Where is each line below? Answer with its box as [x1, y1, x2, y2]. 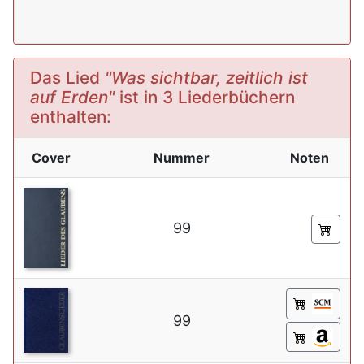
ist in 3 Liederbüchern [115, 87, 295, 107]
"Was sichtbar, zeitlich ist [105, 67, 308, 88]
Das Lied [30, 67, 105, 88]
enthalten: [30, 106, 111, 127]
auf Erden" [30, 87, 115, 107]
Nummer [154, 149, 210, 166]
